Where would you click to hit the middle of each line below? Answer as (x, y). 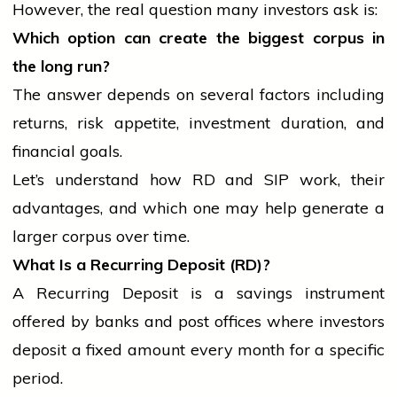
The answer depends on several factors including (198, 95)
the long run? (61, 66)
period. (38, 378)
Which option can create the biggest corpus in (198, 38)
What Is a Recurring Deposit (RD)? (141, 265)
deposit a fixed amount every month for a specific (198, 350)
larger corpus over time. (101, 237)
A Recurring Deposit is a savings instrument (198, 293)
